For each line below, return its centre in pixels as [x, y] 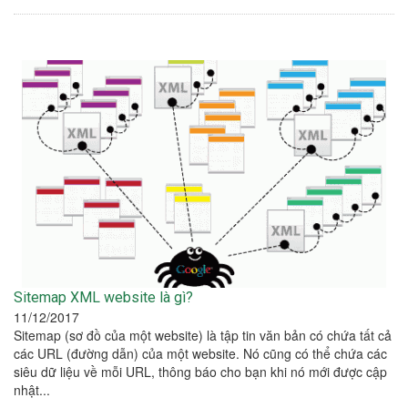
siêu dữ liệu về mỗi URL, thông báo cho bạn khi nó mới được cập [200, 372]
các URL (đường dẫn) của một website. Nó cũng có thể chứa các [200, 354]
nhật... [32, 390]
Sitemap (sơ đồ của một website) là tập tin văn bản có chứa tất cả [203, 336]
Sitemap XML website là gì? [103, 298]
